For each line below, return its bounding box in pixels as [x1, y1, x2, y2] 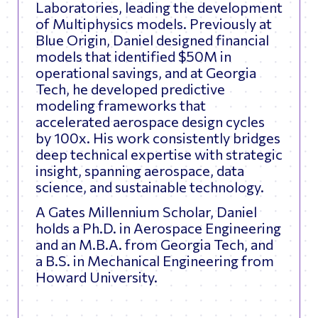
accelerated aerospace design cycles [35, 113, 265, 131]
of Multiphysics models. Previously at [35, 15, 272, 33]
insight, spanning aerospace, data [35, 162, 244, 180]
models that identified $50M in [35, 48, 231, 65]
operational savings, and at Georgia [35, 64, 256, 82]
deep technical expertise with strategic [35, 146, 283, 163]
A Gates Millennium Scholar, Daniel [35, 203, 257, 221]
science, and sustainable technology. [35, 178, 264, 196]
